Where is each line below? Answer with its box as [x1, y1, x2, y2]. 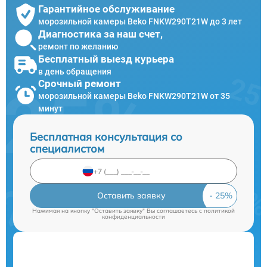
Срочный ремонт [38, 77, 121, 90]
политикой [204, 207, 235, 215]
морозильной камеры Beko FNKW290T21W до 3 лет [38, 16, 242, 26]
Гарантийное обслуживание [38, 2, 175, 15]
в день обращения [38, 66, 111, 76]
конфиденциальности [102, 213, 165, 221]
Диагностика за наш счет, [38, 27, 163, 40]
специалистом [30, 142, 104, 156]
